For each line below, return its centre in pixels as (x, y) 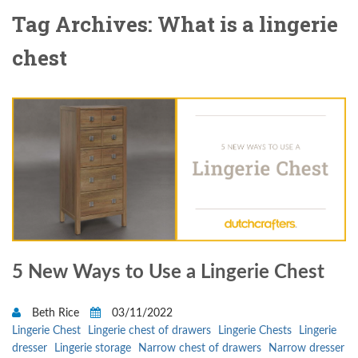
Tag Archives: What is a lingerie (175, 24)
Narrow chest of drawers (200, 349)
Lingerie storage (93, 349)
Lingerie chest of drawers (149, 331)
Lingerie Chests (255, 331)
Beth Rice (56, 314)
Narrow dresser (306, 349)
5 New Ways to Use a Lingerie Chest (168, 273)
